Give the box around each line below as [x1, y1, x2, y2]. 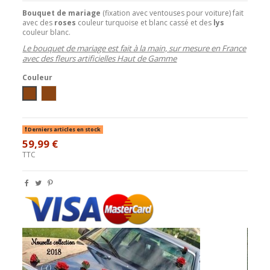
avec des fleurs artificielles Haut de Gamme [22, 52, 177, 64]
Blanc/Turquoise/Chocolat [29, 87, 119, 98]
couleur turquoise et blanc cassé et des [76, 17, 214, 28]
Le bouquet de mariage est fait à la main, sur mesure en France [22, 42, 246, 54]
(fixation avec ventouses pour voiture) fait [102, 7, 244, 18]
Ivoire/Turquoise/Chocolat [48, 87, 139, 98]
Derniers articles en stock [27, 125, 101, 134]
